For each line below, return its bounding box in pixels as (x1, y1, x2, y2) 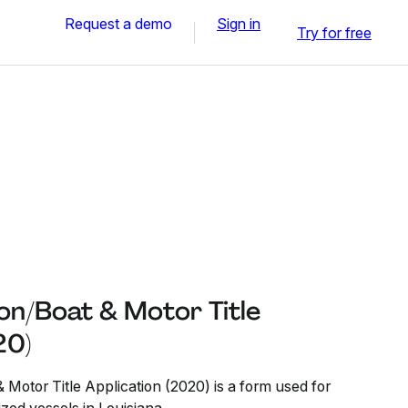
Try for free (297, 23, 372, 42)
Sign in (217, 14, 260, 33)
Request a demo (65, 14, 172, 33)
